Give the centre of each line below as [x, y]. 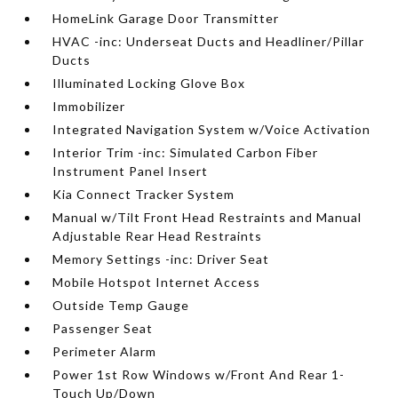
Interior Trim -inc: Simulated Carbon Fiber [186, 152]
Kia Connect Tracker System [144, 194]
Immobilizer [89, 106]
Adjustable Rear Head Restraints [158, 236]
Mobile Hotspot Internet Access [157, 282]
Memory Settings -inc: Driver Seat [161, 259]
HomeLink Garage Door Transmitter [166, 18]
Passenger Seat [103, 328]
